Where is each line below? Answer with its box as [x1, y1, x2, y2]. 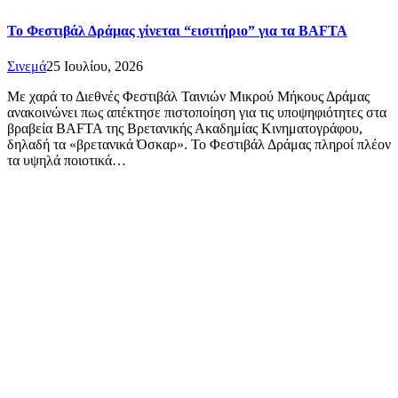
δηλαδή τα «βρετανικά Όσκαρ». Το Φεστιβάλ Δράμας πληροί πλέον [7, 136, 391, 152]
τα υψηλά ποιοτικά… [7, 152, 126, 168]
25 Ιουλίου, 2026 [46, 58, 143, 74]
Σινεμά [7, 58, 46, 74]
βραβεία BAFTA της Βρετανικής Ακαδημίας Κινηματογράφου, [7, 120, 362, 136]
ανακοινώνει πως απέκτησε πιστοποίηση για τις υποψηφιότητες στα [7, 104, 386, 120]
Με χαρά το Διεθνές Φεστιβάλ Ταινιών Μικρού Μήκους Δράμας [7, 88, 370, 104]
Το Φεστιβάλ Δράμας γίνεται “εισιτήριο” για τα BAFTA [7, 23, 347, 39]
